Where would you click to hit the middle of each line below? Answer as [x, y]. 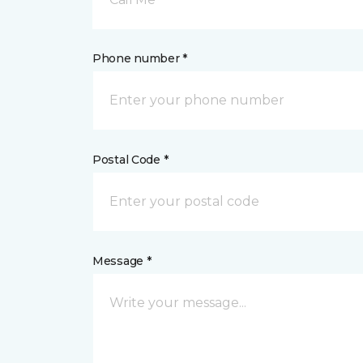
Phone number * [140, 58]
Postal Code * [130, 160]
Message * [122, 261]
